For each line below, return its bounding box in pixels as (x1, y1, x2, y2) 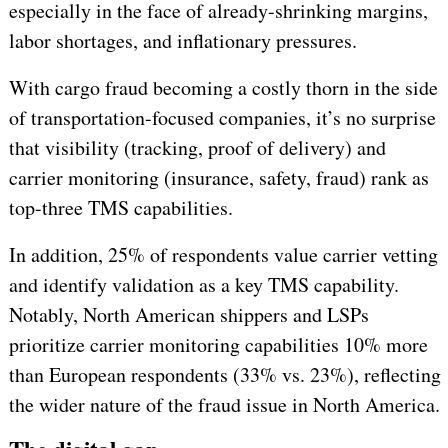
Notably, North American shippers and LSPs (8, 301, 369, 329)
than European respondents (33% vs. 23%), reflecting (8, 361, 441, 389)
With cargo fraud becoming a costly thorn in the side (8, 74, 438, 102)
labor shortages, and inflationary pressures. (8, 27, 357, 55)
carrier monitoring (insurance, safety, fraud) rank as (8, 164, 429, 192)
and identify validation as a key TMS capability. (8, 271, 399, 299)
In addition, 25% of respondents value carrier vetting (8, 241, 438, 269)
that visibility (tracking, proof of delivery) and (8, 134, 386, 162)
